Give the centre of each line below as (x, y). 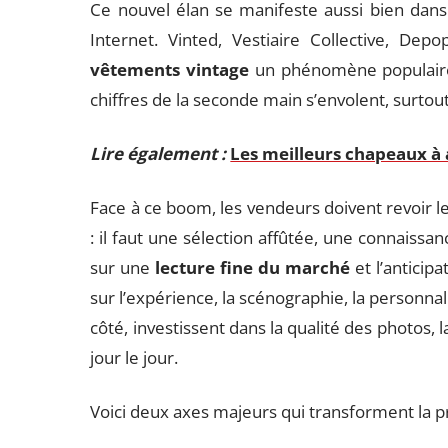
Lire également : (158, 153)
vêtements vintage (170, 69)
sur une (123, 267)
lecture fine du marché (253, 267)
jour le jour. (134, 357)
